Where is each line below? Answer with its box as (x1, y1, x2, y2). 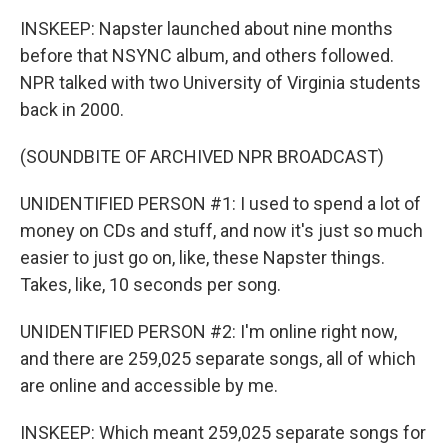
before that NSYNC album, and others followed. (20, 45, 394, 66)
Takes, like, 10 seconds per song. (20, 274, 281, 295)
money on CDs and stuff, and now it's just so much (20, 220, 423, 241)
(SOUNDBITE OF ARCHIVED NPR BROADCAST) (20, 146, 384, 167)
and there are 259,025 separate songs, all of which (20, 348, 416, 369)
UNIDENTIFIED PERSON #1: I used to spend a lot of (20, 193, 421, 214)
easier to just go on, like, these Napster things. (20, 247, 385, 268)
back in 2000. (20, 99, 124, 120)
